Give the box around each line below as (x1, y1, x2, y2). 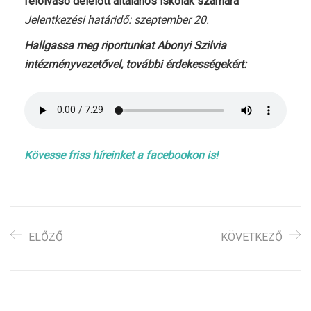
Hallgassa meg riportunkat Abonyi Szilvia (24, 38, 226, 52)
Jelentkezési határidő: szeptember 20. (24, 12, 209, 26)
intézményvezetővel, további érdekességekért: (24, 57, 246, 71)
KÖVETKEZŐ (221, 230, 283, 244)
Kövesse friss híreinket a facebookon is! (24, 148, 218, 162)
